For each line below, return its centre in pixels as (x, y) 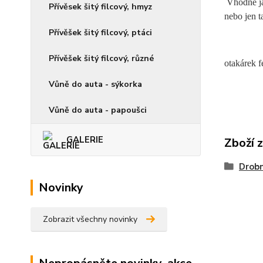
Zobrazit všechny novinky (90, 220)
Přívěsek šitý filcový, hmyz (100, 7)
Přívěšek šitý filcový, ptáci (100, 33)
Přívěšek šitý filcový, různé (101, 59)
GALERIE (85, 140)
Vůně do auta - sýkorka (95, 85)
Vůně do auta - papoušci (98, 110)
